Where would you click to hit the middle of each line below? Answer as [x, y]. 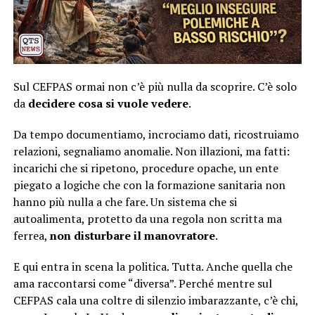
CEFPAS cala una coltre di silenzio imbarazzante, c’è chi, [155, 300]
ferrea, [31, 235]
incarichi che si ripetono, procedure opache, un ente [146, 168]
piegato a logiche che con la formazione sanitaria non [149, 185]
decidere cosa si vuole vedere [108, 103]
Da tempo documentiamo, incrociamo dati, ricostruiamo [156, 134]
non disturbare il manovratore [132, 235]
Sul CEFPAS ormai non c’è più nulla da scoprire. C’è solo [155, 86]
